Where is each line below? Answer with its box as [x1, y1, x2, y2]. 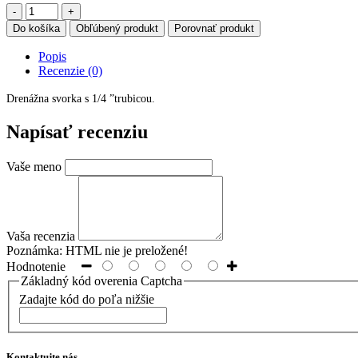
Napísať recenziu [6, 121, 148, 142]
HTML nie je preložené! [62, 243, 188, 257]
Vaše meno [6, 159, 62, 173]
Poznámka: [6, 243, 62, 257]
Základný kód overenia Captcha [21, 273, 182, 288]
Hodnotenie [6, 259, 66, 273]
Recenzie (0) [38, 63, 102, 78]
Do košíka [13, 22, 60, 34]
